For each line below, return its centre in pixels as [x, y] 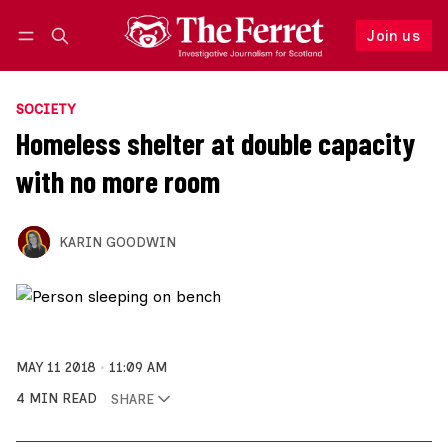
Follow [306, 55]
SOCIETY [45, 109]
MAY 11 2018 [56, 367]
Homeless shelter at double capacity [216, 143]
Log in [54, 56]
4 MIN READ [56, 398]
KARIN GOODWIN [117, 241]
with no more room [118, 181]
